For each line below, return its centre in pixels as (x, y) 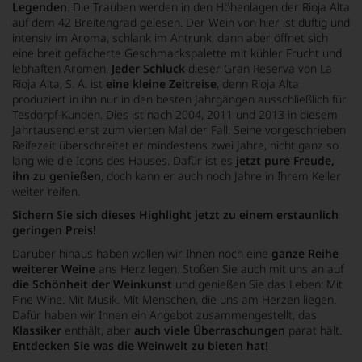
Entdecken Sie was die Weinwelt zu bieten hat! (140, 345)
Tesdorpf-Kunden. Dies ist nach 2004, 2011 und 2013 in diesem (175, 114)
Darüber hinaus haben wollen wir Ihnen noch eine (142, 253)
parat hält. (314, 330)
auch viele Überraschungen (210, 330)
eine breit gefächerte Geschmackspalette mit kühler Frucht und (177, 53)
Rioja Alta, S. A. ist (59, 83)
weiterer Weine (54, 268)
